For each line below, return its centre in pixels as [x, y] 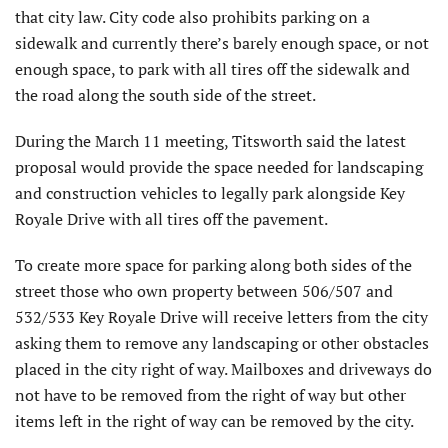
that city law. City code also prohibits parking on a [192, 16]
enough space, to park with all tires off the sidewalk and [212, 68]
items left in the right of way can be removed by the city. [214, 420]
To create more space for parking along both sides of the [213, 264]
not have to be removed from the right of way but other [210, 394]
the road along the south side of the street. [165, 94]
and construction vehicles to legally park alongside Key [210, 192]
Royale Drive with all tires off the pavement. [171, 218]
